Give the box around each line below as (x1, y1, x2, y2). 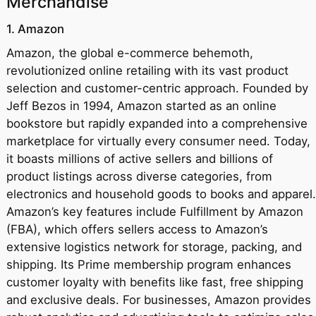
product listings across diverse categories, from (6, 169, 272, 183)
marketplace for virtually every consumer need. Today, (6, 133, 310, 148)
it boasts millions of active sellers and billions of (6, 151, 273, 166)
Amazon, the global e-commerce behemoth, (6, 45, 253, 60)
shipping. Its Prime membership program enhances (6, 257, 291, 272)
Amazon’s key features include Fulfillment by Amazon (6, 204, 303, 219)
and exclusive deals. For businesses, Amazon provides (6, 292, 311, 307)
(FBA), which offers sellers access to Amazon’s (6, 221, 268, 236)
